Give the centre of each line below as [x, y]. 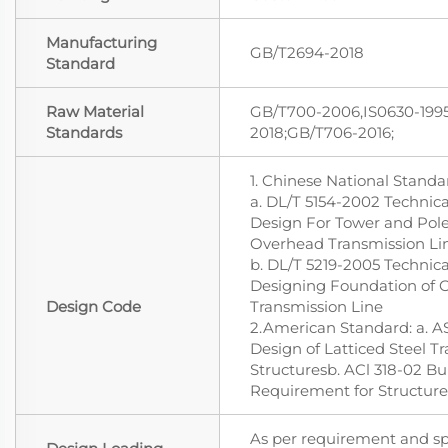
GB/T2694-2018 [307, 53]
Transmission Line [316, 307]
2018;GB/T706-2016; [322, 133]
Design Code [93, 307]
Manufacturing [101, 43]
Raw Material [95, 112]
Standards [84, 133]
